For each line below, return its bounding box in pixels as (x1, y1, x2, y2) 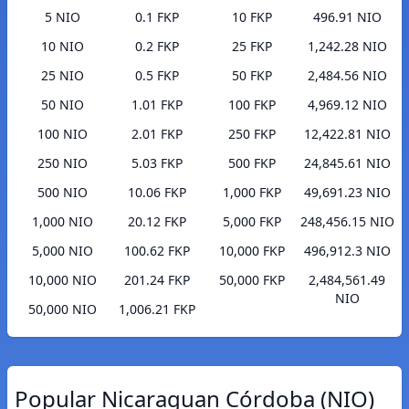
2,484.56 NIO (307, 67, 387, 85)
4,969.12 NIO (307, 96, 387, 114)
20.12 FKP (128, 213, 186, 231)
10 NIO (40, 37, 84, 56)
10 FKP (232, 8, 272, 26)
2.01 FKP (131, 125, 183, 143)
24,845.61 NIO (303, 154, 391, 173)
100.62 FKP (124, 242, 190, 260)
